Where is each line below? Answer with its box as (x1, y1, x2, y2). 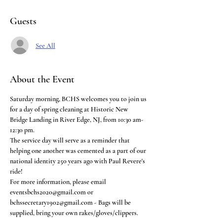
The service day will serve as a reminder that (10, 136, 131, 145)
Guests (10, 15, 37, 27)
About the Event (10, 74, 74, 85)
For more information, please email (10, 178, 108, 186)
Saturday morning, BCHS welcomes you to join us (10, 95, 148, 103)
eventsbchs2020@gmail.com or (10, 188, 95, 196)
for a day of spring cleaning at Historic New (10, 105, 130, 113)
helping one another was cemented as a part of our (10, 147, 147, 155)
